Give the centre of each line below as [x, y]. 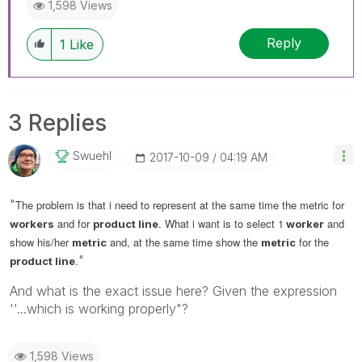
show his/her [41, 242]
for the [312, 242]
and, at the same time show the [184, 242]
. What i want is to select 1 [221, 223]
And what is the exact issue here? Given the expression [173, 290]
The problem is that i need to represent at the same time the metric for [180, 204]
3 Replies [57, 122]
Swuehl [92, 155]
